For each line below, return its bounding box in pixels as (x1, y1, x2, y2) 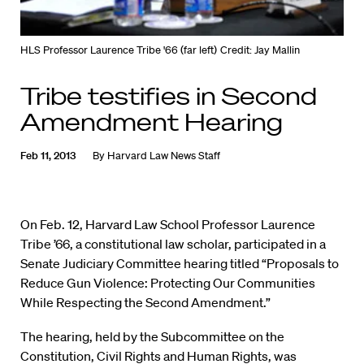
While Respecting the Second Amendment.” (20, 294, 271, 311)
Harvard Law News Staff (107, 149, 220, 163)
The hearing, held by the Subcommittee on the (20, 328, 284, 345)
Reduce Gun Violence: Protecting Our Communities (20, 275, 315, 292)
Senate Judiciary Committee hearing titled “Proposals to (20, 255, 339, 272)
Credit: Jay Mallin (220, 43, 301, 58)
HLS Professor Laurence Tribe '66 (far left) (20, 43, 217, 58)
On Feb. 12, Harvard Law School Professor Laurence (20, 216, 315, 233)
